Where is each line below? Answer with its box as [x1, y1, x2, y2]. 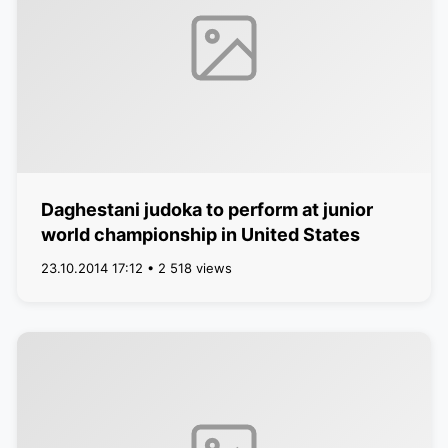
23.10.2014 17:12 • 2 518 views [40, 260, 232, 276]
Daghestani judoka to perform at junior [40, 199, 373, 220]
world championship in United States [40, 224, 360, 245]
